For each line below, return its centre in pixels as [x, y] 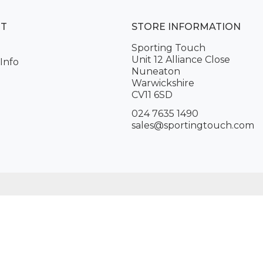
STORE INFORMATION [186, 26]
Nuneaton [156, 71]
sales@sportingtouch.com [193, 125]
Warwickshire [163, 83]
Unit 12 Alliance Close [181, 59]
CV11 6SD [152, 95]
